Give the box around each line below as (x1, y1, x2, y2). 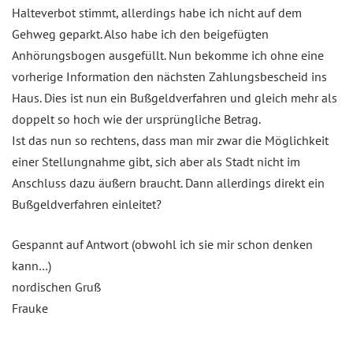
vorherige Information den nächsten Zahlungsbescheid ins (12, 69, 327, 85)
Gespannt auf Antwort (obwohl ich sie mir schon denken (12, 236, 313, 253)
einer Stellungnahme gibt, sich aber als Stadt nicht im (12, 154, 300, 170)
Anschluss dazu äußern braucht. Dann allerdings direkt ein (12, 175, 325, 191)
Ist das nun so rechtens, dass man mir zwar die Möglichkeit (12, 132, 329, 149)
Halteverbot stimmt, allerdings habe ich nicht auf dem (12, 5, 302, 21)
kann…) (12, 258, 51, 274)
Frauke (12, 300, 48, 317)
